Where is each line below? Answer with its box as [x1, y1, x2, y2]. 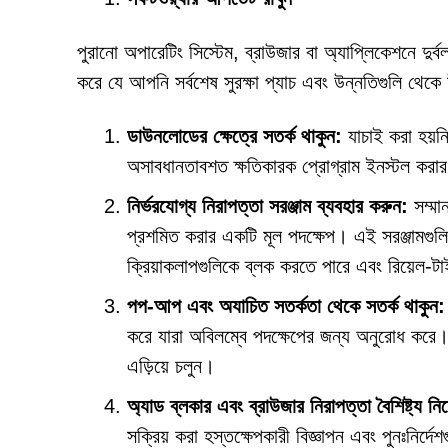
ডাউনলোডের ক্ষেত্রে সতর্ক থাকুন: [127, 125, 342, 147]
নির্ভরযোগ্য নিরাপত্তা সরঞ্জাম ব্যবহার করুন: [127, 195, 408, 217]
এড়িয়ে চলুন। [127, 355, 215, 377]
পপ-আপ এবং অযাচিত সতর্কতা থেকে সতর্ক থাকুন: [127, 295, 445, 317]
